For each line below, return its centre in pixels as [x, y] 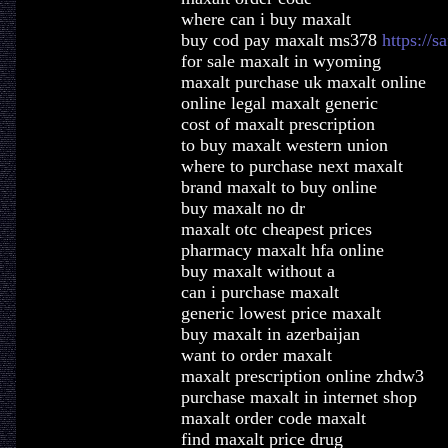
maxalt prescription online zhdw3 [302, 376]
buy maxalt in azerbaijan [270, 334]
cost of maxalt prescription [277, 124]
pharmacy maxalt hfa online [282, 250]
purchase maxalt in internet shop [298, 397]
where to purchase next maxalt [291, 166]
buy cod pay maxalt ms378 [281, 40]
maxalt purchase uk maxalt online [303, 82]
